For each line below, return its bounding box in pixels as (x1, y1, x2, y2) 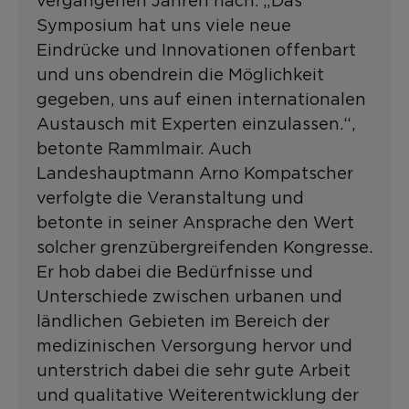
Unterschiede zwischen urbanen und (37, 288, 342, 306)
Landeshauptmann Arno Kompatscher (37, 164, 353, 183)
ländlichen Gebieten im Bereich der (37, 312, 330, 330)
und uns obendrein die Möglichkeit (37, 66, 324, 84)
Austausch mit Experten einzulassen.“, (37, 115, 355, 133)
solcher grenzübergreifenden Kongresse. (37, 238, 372, 257)
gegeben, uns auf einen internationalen (37, 90, 366, 109)
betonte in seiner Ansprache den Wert (37, 214, 354, 232)
